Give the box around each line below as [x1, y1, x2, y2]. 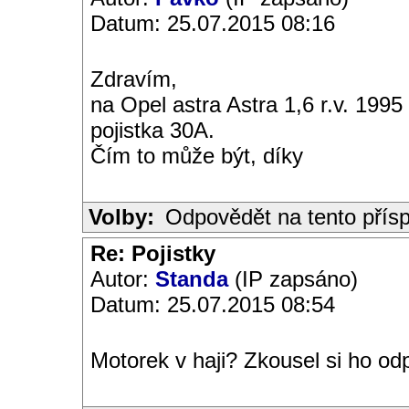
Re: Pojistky [90, 241, 215, 266]
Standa [155, 267, 228, 291]
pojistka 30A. [90, 118, 215, 142]
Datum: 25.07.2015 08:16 [90, 11, 335, 36]
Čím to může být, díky [90, 143, 303, 168]
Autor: [90, 267, 155, 291]
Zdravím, [90, 67, 177, 91]
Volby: [89, 204, 154, 229]
